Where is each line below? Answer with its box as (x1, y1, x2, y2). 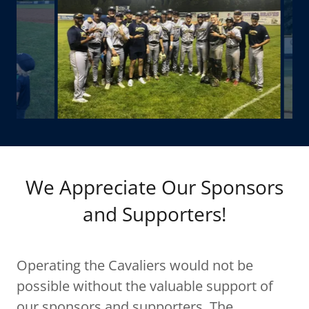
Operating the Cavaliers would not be (17, 256, 253, 275)
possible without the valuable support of (17, 277, 273, 295)
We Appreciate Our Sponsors (26, 174, 283, 200)
